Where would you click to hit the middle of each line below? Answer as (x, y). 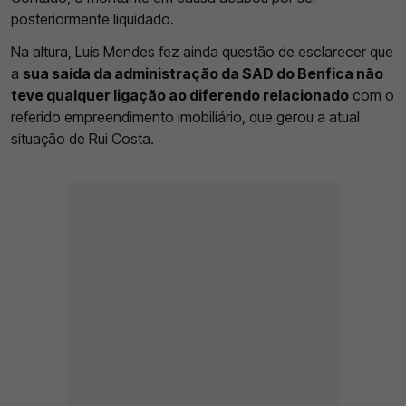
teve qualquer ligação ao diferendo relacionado (180, 95)
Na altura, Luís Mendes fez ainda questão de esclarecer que (202, 51)
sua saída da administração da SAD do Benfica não (203, 73)
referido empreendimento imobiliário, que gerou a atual (185, 116)
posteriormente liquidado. (92, 19)
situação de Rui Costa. (82, 138)
